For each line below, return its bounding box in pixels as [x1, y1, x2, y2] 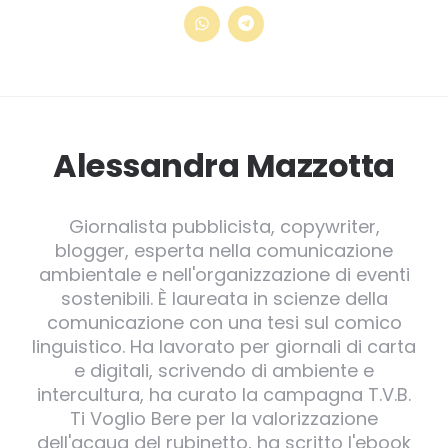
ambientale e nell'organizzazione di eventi [38, 262, 410, 288]
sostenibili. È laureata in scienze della [60, 286, 388, 312]
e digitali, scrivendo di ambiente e [74, 358, 374, 384]
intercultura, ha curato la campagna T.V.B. [37, 382, 411, 408]
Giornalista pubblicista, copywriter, [68, 214, 380, 240]
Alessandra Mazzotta [53, 143, 395, 189]
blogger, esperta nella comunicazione [55, 238, 393, 264]
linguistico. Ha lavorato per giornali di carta [32, 334, 416, 360]
